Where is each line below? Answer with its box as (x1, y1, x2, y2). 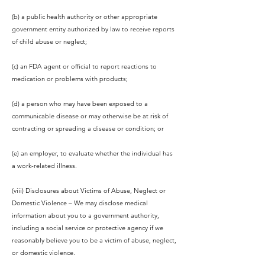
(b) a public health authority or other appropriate (12, 12, 157, 21)
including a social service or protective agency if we (12, 224, 163, 232)
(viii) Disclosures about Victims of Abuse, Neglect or (12, 186, 166, 195)
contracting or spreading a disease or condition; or (12, 124, 164, 132)
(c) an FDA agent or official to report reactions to (12, 62, 157, 70)
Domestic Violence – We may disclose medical (12, 199, 148, 207)
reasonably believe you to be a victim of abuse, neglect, (12, 236, 176, 244)
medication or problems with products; (12, 75, 128, 83)
